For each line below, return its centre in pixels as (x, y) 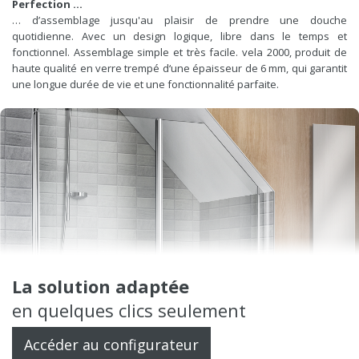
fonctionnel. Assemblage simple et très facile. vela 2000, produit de (179, 52)
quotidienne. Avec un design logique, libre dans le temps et (179, 36)
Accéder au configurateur (111, 345)
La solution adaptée (101, 286)
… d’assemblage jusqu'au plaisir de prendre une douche (179, 20)
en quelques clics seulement (129, 310)
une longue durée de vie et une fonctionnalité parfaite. (145, 84)
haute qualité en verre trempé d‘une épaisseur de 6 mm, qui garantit (179, 68)
